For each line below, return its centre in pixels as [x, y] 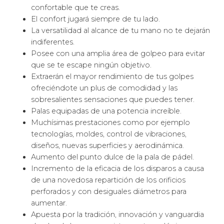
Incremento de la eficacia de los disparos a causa [118, 169]
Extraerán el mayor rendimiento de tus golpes [112, 77]
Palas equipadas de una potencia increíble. [106, 111]
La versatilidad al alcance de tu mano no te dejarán [121, 31]
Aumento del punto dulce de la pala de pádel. [113, 157]
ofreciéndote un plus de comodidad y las [104, 88]
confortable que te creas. [76, 8]
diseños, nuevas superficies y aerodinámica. [108, 146]
